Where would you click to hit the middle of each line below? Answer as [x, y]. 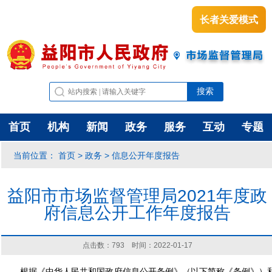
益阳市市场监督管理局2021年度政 [137, 196]
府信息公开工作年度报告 [137, 213]
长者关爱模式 [229, 19]
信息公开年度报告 [146, 155]
